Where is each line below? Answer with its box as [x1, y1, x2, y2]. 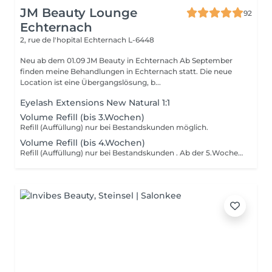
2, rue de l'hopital [20, 35, 84, 44]
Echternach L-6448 [84, 35, 154, 44]
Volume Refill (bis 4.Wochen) [20, 137, 145, 148]
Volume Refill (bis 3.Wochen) [20, 112, 144, 123]
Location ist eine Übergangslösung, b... [20, 78, 161, 87]
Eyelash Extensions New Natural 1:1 [20, 97, 170, 108]
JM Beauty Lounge [20, 5, 137, 20]
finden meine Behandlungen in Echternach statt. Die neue [20, 67, 200, 76]
